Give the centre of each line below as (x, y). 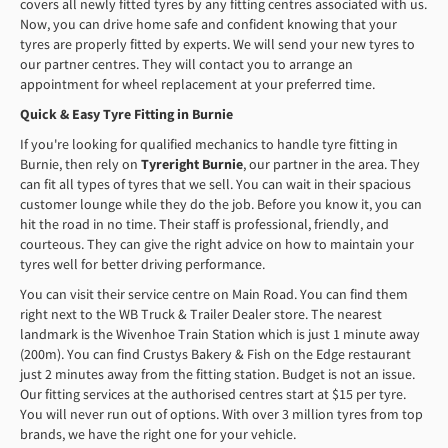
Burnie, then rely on (80, 164)
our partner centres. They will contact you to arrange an (186, 64)
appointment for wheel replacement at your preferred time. (197, 84)
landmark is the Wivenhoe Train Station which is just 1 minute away (220, 334)
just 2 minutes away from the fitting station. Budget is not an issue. (217, 374)
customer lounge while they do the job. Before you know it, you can (221, 204)
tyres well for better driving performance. (142, 264)
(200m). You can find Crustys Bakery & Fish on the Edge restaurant (215, 354)
